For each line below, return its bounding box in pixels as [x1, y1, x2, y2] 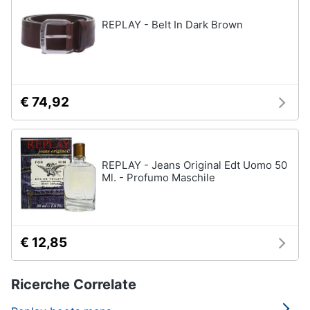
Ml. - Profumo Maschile [102, 171, 215, 184]
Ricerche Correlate [11, 276, 136, 293]
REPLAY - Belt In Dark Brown [102, 18, 243, 31]
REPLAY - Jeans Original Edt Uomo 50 [102, 158, 287, 172]
